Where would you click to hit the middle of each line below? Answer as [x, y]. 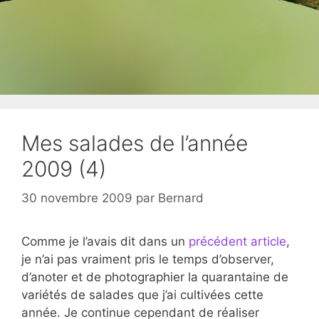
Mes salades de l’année [135, 143]
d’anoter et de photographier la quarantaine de [155, 277]
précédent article [237, 241]
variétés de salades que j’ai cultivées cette [142, 295]
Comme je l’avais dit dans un [105, 241]
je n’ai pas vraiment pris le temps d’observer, [148, 259]
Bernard [181, 198]
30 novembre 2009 [77, 198]
